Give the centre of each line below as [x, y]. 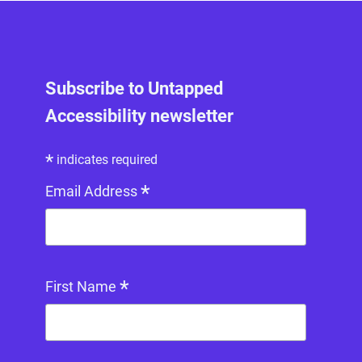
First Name [82, 287]
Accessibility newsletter [139, 116]
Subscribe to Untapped [134, 89]
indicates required [105, 160]
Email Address [93, 192]
